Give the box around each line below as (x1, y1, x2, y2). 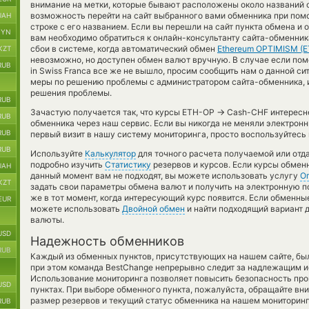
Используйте (30, 148, 85, 159)
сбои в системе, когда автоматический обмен (30, 43, 217, 54)
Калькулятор (85, 148, 136, 159)
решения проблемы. (30, 88, 112, 98)
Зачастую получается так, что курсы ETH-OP (30, 107, 217, 117)
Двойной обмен (122, 203, 185, 214)
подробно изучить (30, 159, 105, 170)
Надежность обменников (30, 234, 184, 248)
